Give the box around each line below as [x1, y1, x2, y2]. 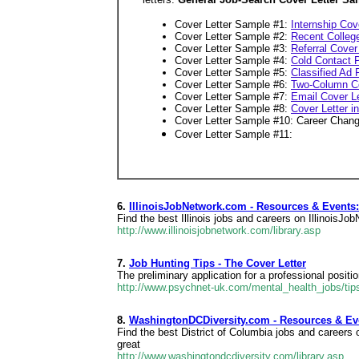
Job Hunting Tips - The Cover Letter [129, 257, 306, 269]
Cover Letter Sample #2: [175, 30, 291, 43]
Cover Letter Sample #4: [175, 54, 291, 67]
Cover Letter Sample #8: [175, 103, 291, 115]
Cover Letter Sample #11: [175, 128, 292, 141]
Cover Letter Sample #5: [175, 67, 291, 79]
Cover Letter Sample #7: [175, 91, 291, 103]
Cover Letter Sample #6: [175, 79, 291, 91]
